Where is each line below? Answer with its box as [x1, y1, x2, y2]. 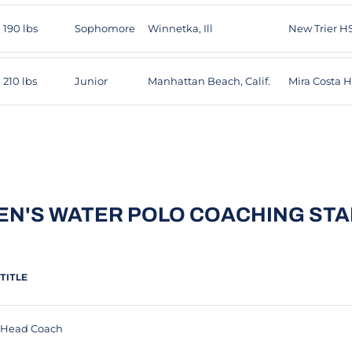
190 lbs [3, 22, 38, 35]
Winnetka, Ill [148, 22, 213, 35]
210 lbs [3, 75, 37, 87]
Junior [75, 75, 108, 87]
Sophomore [75, 22, 135, 35]
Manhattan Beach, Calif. [148, 75, 270, 87]
